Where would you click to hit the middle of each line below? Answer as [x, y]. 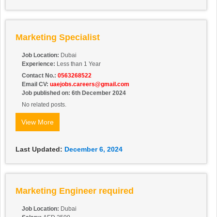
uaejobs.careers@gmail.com [90, 85]
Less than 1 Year [78, 64]
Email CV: [36, 85]
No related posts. [44, 105]
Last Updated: [39, 149]
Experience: [39, 64]
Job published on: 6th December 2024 [74, 93]
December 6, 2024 [93, 149]
